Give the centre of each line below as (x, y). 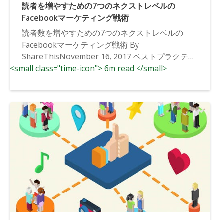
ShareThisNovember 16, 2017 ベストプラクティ (109, 56)
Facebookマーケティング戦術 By (80, 44)
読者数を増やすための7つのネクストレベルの (102, 33)
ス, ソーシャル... (49, 68)
